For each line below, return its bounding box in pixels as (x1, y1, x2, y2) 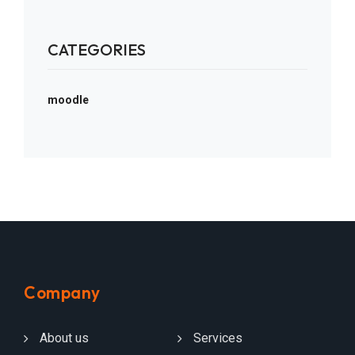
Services (193, 330, 242, 346)
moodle (48, 94, 89, 107)
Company (24, 282, 101, 303)
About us (40, 330, 89, 346)
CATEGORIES (48, 40, 146, 60)
